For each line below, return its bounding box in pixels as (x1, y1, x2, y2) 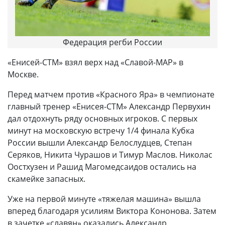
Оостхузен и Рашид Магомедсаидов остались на (8, 161, 196, 172)
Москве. (8, 68, 41, 80)
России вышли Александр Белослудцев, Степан (8, 137, 192, 148)
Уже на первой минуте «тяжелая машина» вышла (8, 193, 201, 204)
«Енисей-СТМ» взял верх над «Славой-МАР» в (8, 56, 183, 68)
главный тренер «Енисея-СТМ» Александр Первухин (8, 100, 210, 112)
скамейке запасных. (8, 173, 87, 184)
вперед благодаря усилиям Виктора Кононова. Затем (8, 205, 216, 216)
